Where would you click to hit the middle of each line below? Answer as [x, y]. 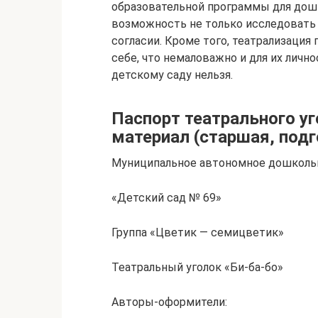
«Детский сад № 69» [166, 198]
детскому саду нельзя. [172, 75]
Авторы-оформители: [169, 302]
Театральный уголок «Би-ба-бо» [197, 268]
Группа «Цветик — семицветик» [198, 233]
